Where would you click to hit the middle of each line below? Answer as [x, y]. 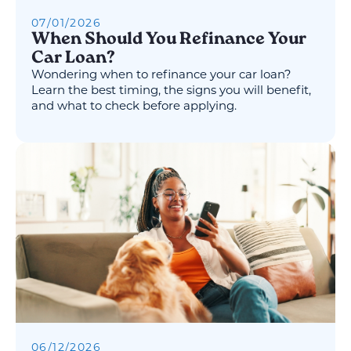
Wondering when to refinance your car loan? [161, 76]
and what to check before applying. [134, 107]
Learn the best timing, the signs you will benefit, [171, 92]
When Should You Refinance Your [169, 40]
